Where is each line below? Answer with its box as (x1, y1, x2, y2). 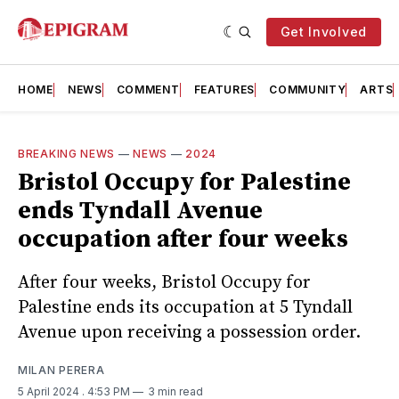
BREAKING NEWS (18, 147, 116, 160)
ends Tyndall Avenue (18, 195, 263, 226)
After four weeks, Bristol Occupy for (18, 271, 311, 294)
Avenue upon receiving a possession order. (18, 321, 361, 344)
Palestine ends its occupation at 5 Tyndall (18, 296, 353, 319)
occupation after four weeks (18, 224, 348, 255)
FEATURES (193, 83, 256, 96)
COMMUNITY (269, 83, 346, 96)
